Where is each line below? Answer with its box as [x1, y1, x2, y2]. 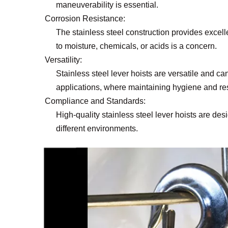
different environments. [56, 124, 138, 133]
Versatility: [45, 55, 82, 64]
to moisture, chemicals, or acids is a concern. [56, 42, 217, 50]
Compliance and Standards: [45, 97, 146, 105]
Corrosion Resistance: [45, 14, 125, 23]
